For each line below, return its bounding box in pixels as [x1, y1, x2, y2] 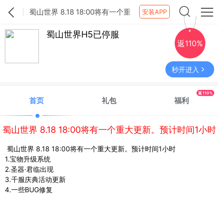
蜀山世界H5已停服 [46, 29, 119, 39]
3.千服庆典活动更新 [5, 175, 66, 183]
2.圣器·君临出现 [5, 165, 54, 173]
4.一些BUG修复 [5, 185, 54, 194]
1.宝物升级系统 [5, 155, 51, 163]
